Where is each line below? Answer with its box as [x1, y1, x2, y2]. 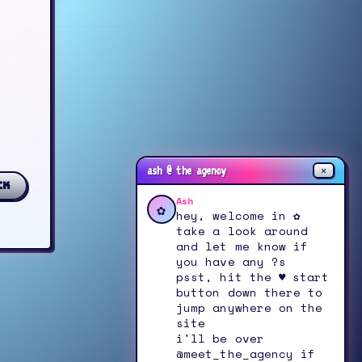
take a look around [176, 222, 309, 239]
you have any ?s [176, 253, 287, 270]
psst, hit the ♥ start [176, 268, 330, 285]
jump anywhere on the [176, 299, 323, 316]
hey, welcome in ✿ [176, 207, 301, 224]
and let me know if [176, 238, 309, 255]
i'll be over [176, 330, 264, 347]
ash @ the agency [147, 164, 226, 177]
